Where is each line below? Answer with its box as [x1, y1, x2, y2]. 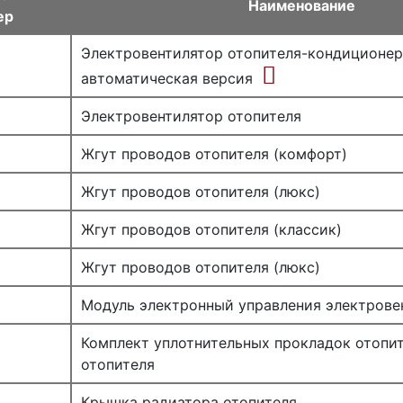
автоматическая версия [81, 69, 253, 87]
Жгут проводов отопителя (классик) [81, 220, 342, 238]
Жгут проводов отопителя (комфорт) [81, 145, 347, 163]
